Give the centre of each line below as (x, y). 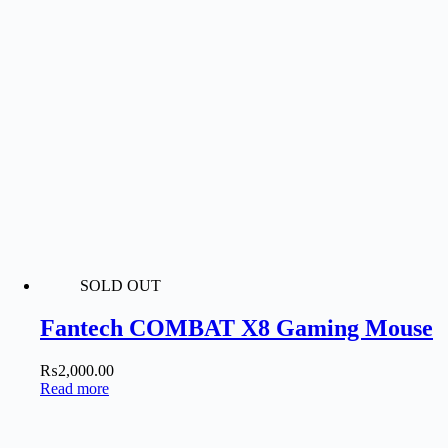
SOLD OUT (120, 286)
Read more (74, 388)
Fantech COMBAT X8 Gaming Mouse (236, 327)
